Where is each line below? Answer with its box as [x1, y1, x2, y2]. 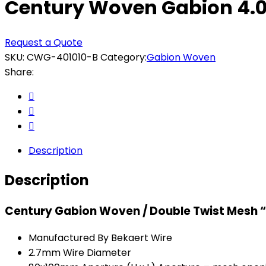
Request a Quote [5, 35, 83, 49]
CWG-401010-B [27, 50, 98, 64]
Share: [5, 65, 34, 79]
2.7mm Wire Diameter [28, 246, 131, 260]
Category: [100, 50, 147, 64]
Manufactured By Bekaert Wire [28, 231, 172, 245]
